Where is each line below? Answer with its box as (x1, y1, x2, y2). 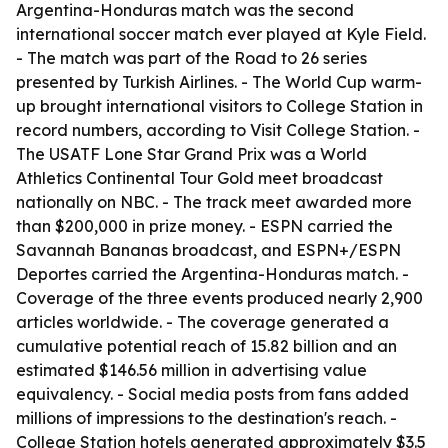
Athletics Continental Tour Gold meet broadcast (16, 168, 383, 188)
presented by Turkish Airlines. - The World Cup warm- (16, 72, 422, 92)
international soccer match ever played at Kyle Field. (16, 24, 426, 44)
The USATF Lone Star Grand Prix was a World (16, 144, 367, 164)
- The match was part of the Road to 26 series (16, 48, 367, 68)
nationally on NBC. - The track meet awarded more (16, 192, 412, 212)
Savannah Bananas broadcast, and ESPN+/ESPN (16, 240, 401, 260)
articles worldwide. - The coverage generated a (16, 312, 389, 332)
